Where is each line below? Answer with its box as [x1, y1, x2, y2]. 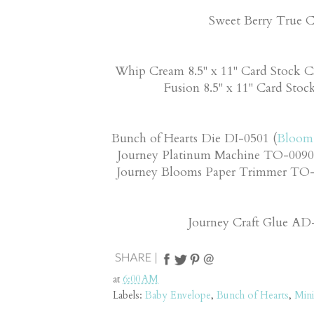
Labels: [113, 288, 145, 302]
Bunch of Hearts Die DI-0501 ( [111, 130, 277, 146]
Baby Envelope [145, 288, 211, 302]
